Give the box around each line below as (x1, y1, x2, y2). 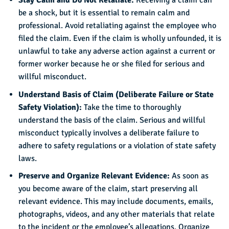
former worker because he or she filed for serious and (18, 59, 204, 70)
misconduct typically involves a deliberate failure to (18, 127, 199, 138)
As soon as (171, 171, 209, 181)
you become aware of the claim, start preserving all (18, 184, 198, 194)
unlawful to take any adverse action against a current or (18, 46, 215, 57)
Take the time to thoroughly (83, 102, 181, 112)
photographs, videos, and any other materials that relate (18, 209, 215, 220)
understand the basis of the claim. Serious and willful (18, 114, 205, 125)
